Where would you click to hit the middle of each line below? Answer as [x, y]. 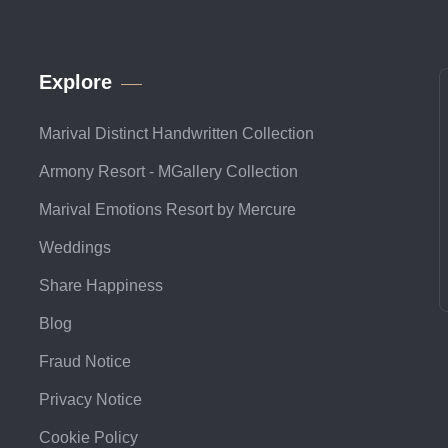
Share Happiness [101, 285]
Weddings [75, 247]
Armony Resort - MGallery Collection [168, 171]
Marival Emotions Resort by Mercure [167, 209]
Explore [75, 81]
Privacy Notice [90, 399]
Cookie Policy [88, 437]
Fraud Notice [85, 361]
